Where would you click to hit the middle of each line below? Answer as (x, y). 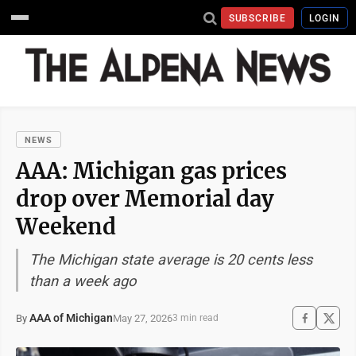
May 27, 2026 (143, 318)
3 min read (195, 318)
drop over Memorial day (145, 199)
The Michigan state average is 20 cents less (171, 259)
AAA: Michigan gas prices (151, 171)
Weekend (66, 226)
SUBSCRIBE (257, 18)
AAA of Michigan (71, 318)
